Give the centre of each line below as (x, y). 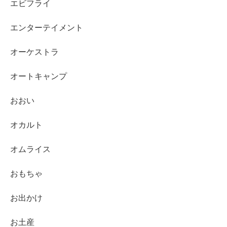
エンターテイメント (47, 28)
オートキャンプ (39, 77)
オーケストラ (34, 52)
